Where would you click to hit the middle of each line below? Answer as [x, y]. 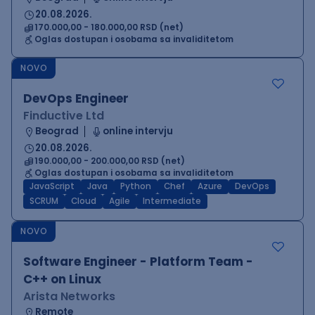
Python [136, 186]
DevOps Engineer [76, 98]
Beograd [57, 131]
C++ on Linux [62, 279]
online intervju [138, 131]
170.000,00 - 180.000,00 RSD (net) [109, 27]
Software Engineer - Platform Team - [138, 262]
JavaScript [52, 186]
